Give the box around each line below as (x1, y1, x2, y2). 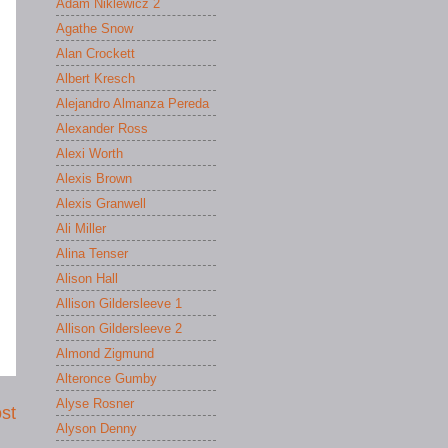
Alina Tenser (56, 245, 128, 261)
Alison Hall (56, 270, 118, 286)
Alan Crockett (56, 45, 135, 61)
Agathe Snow (56, 20, 133, 36)
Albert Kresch (56, 70, 135, 86)
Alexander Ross (56, 120, 148, 136)
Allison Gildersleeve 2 (56, 320, 182, 336)
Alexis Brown (56, 170, 132, 186)
